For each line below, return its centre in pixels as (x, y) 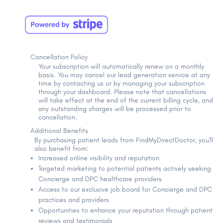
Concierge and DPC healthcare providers (100, 179)
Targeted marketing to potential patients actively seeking (125, 169)
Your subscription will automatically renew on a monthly (121, 67)
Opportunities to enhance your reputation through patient (126, 211)
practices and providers (74, 200)
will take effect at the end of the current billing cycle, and (126, 101)
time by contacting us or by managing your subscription (122, 84)
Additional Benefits (59, 131)
